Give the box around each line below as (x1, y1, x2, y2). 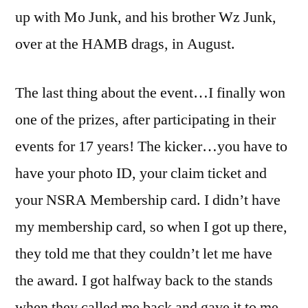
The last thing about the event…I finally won (15, 83, 285, 103)
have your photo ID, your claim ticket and (15, 164, 267, 184)
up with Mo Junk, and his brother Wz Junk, (15, 8, 276, 27)
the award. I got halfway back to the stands (15, 271, 273, 291)
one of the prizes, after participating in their (15, 110, 276, 130)
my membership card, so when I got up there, (15, 217, 287, 237)
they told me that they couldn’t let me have (15, 244, 272, 264)
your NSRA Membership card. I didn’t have (15, 190, 280, 210)
